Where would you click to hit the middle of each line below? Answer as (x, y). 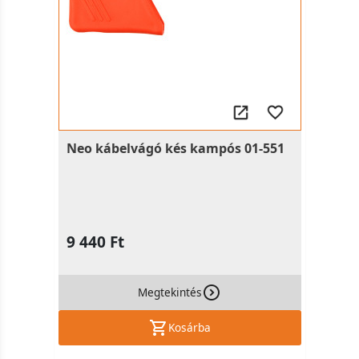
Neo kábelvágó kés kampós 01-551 (175, 148)
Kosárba (189, 327)
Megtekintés (170, 292)
